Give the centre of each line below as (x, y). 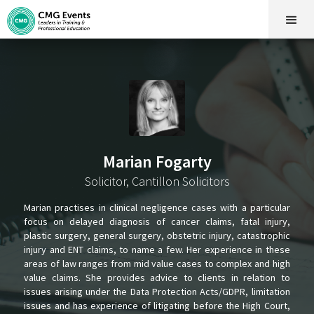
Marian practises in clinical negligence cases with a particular (157, 207)
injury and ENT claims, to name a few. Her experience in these (157, 250)
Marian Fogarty (157, 162)
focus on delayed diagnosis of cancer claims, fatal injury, (157, 221)
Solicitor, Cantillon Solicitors (157, 181)
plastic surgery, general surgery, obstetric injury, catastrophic (157, 235)
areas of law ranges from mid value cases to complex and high (157, 264)
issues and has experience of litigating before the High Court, (157, 306)
